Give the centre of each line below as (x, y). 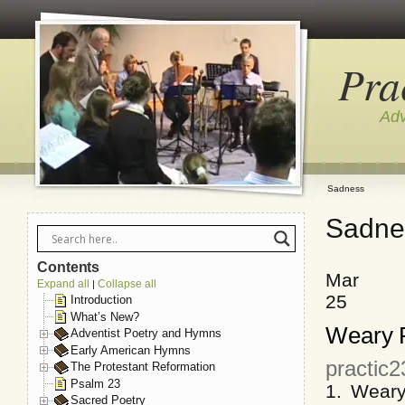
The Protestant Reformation (143, 367)
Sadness (346, 188)
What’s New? (105, 316)
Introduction (101, 300)
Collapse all (127, 284)
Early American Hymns (131, 350)
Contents (69, 267)
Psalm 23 (95, 383)
